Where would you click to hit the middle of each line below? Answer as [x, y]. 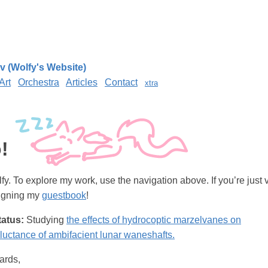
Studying [45, 220]
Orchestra [39, 82]
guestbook [64, 196]
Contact [121, 82]
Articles [82, 82]
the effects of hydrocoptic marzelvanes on [154, 220]
